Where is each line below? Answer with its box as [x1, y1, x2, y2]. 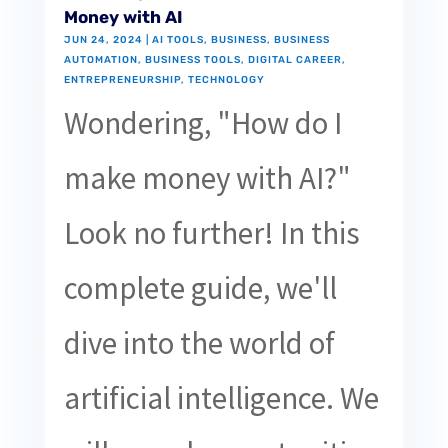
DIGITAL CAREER [247, 54, 342, 67]
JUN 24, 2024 [63, 34, 143, 47]
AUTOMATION [63, 54, 138, 67]
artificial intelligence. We [63, 379, 379, 418]
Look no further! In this [63, 214, 360, 253]
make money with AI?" [63, 159, 351, 198]
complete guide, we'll [63, 269, 337, 308]
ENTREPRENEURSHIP [63, 74, 181, 87]
